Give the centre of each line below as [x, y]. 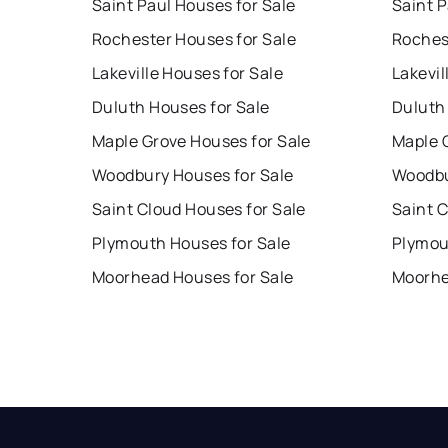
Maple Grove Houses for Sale [201, 140]
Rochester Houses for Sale [194, 38]
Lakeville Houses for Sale [187, 72]
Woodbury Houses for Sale [193, 174]
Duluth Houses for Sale [181, 106]
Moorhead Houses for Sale [193, 276]
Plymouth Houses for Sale [191, 242]
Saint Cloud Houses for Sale [199, 208]
